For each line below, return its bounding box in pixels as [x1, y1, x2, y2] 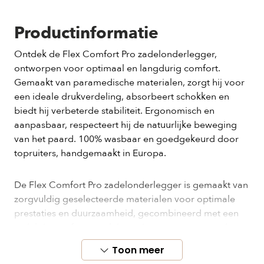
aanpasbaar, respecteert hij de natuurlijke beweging [14, 118, 237, 131]
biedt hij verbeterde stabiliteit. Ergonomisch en [14, 104, 214, 117]
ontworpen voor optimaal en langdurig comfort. [14, 62, 220, 75]
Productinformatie [14, 22, 159, 44]
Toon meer [112, 243, 164, 257]
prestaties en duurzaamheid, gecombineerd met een [14, 207, 239, 220]
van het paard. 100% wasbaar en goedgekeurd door [14, 133, 239, 146]
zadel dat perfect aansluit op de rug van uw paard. [14, 221, 230, 234]
